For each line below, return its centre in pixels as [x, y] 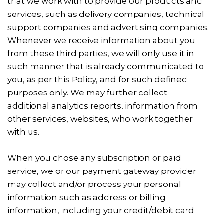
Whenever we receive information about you [101, 40]
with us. [23, 132]
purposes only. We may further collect [87, 93]
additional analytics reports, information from [102, 106]
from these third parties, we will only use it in [101, 53]
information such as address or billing [86, 197]
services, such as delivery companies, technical [106, 14]
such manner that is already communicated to [106, 66]
